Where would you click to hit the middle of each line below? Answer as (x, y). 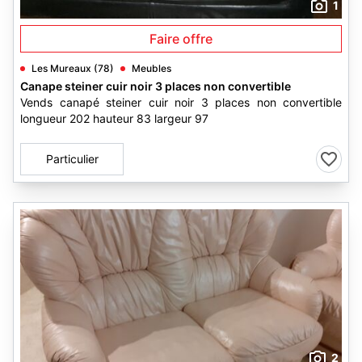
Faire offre (181, 39)
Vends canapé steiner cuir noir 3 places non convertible (181, 102)
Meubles (152, 68)
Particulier (72, 159)
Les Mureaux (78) (73, 68)
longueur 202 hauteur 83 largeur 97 (114, 118)
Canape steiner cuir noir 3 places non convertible (156, 86)
